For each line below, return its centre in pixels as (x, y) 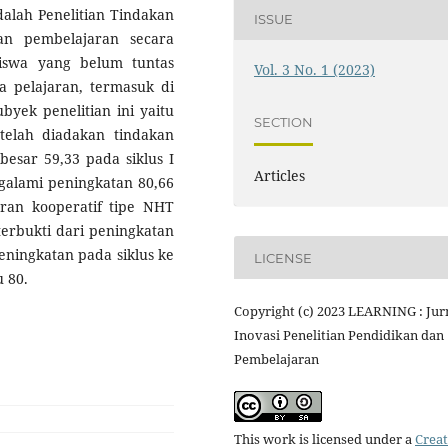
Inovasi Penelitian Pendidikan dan (339, 335)
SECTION (284, 121)
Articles (280, 176)
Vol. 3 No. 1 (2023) (315, 70)
